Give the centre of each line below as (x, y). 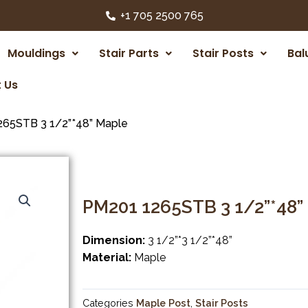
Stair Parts (129, 53)
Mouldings (36, 53)
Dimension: (114, 240)
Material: (107, 257)
